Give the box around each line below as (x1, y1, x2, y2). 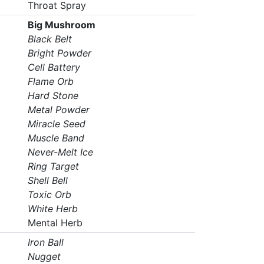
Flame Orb (27, 75, 74, 87)
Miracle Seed (27, 118, 85, 130)
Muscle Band (27, 132, 84, 144)
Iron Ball (27, 236, 64, 248)
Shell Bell (27, 174, 68, 186)
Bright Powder (27, 47, 91, 59)
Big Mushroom (27, 19, 95, 31)
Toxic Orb (27, 189, 71, 200)
